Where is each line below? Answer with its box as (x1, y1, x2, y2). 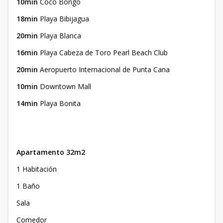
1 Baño (16, 181, 40, 191)
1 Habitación (16, 164, 57, 174)
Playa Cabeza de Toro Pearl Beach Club (40, 48, 168, 57)
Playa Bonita (38, 99, 81, 108)
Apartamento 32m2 (16, 147, 85, 157)
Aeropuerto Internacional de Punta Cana (40, 65, 170, 74)
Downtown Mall (40, 82, 91, 91)
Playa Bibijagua (40, 14, 89, 23)
